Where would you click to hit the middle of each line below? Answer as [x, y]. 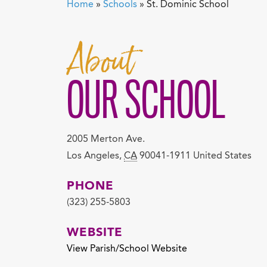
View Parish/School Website [127, 249]
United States [222, 156]
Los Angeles [93, 156]
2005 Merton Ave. [106, 139]
